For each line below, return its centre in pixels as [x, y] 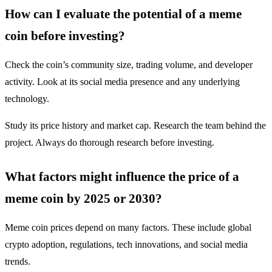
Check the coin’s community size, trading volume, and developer [129, 65]
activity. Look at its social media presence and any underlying [122, 82]
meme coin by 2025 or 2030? [83, 199]
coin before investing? [65, 36]
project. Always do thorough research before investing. [110, 143]
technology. [27, 99]
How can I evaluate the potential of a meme [123, 14]
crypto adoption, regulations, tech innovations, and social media [126, 245]
